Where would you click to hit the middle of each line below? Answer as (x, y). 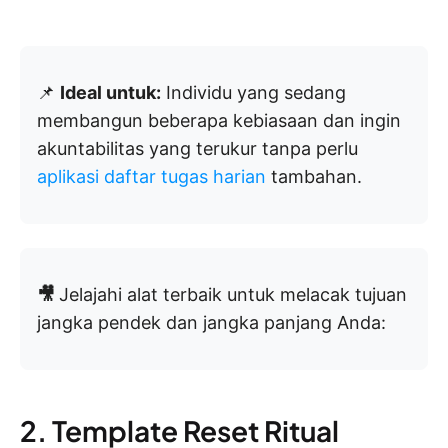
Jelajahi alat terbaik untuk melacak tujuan (233, 295)
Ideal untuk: (110, 93)
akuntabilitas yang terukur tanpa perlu (197, 149)
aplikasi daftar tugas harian (151, 177)
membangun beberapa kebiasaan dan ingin (219, 121)
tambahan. (314, 177)
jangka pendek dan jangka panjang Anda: (211, 323)
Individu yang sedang (253, 93)
